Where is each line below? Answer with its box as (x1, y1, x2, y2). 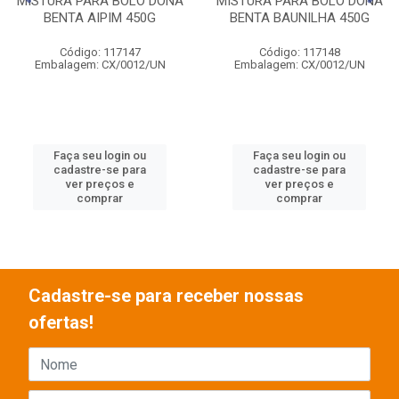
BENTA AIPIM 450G (44, 10, 156, 26)
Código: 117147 (59, 45, 141, 59)
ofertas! (28, 312, 94, 333)
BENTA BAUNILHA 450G (229, 10, 370, 26)
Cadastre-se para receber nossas (28, 285, 304, 306)
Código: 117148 (258, 45, 340, 59)
